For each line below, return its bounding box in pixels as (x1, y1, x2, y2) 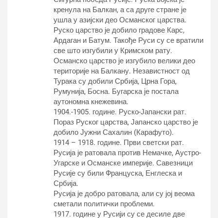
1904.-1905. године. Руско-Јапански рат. (54, 108, 186, 116)
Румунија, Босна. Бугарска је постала (54, 87, 179, 96)
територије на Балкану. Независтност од (54, 67, 190, 75)
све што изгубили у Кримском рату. (54, 46, 172, 55)
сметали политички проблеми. (54, 200, 155, 208)
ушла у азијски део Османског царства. (54, 16, 186, 24)
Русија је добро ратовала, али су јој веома (54, 189, 195, 198)
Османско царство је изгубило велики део (54, 56, 195, 65)
